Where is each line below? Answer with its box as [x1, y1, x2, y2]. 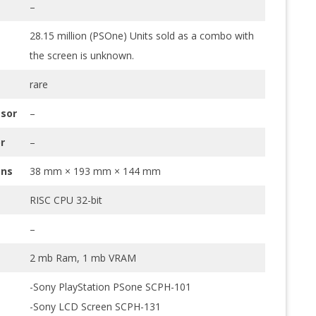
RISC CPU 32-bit [29, 193, 102, 207]
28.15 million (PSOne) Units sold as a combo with [29, 28, 254, 42]
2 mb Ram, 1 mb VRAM [29, 250, 136, 265]
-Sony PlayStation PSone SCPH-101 [29, 279, 191, 293]
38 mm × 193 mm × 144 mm [29, 164, 161, 178]
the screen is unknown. [29, 48, 134, 62]
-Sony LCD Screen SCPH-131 [29, 299, 161, 313]
